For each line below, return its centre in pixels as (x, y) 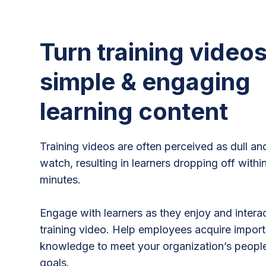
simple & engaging (145, 82)
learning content (134, 112)
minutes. (61, 180)
